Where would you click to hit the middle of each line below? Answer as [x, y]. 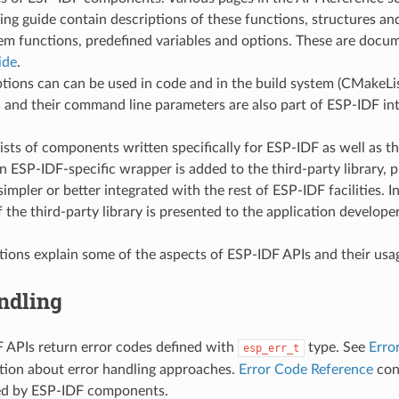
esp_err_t [271, 348]
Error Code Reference [305, 369]
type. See [336, 347]
